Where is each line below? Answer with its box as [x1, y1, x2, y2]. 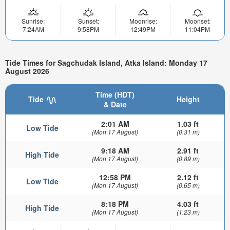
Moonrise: [129, 16, 157, 26]
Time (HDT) [95, 89, 135, 100]
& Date [103, 99, 127, 110]
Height [176, 94, 200, 105]
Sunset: [78, 16, 99, 26]
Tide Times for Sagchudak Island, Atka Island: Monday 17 [5, 57, 207, 68]
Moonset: [184, 16, 210, 26]
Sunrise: [22, 16, 45, 26]
